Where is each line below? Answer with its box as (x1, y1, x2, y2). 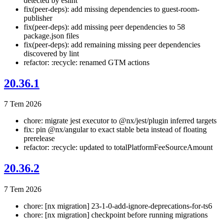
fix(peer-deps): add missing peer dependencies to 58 (24, 22, 185, 31)
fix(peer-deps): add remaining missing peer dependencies (24, 40, 200, 49)
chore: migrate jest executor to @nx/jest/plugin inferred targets (24, 116, 217, 125)
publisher (24, 13, 52, 22)
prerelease (24, 134, 55, 143)
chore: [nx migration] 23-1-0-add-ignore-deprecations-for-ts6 (24, 202, 212, 211)
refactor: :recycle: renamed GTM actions (24, 58, 149, 67)
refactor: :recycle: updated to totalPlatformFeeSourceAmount (24, 143, 213, 152)
